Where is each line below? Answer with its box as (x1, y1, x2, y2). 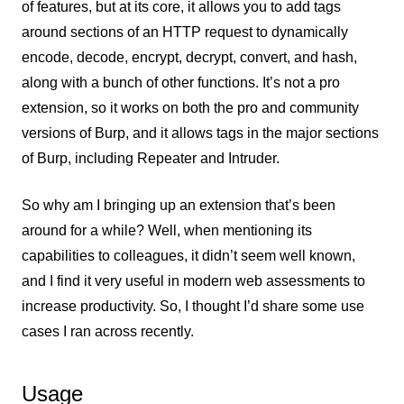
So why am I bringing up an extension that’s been (22, 197, 335, 213)
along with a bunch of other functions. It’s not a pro (22, 75, 340, 90)
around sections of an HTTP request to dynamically (22, 24, 348, 40)
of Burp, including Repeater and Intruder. (22, 151, 280, 166)
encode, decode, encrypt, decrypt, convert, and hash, (22, 50, 357, 65)
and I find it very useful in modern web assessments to (22, 273, 365, 289)
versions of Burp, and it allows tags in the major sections (22, 125, 379, 141)
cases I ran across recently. (22, 324, 194, 339)
